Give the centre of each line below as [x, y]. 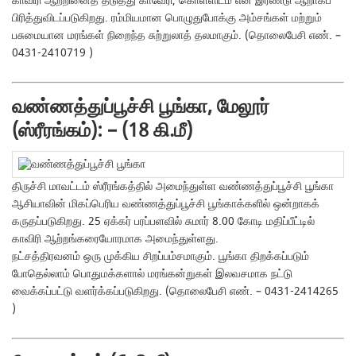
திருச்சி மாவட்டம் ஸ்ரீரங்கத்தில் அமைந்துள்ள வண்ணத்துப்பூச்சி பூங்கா [173, 186]
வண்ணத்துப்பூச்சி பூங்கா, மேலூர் [141, 107]
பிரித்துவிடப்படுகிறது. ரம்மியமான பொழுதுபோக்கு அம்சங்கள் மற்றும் [167, 18]
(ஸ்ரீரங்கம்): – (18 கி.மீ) [103, 131]
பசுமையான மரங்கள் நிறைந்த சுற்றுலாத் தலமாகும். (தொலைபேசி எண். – [177, 35]
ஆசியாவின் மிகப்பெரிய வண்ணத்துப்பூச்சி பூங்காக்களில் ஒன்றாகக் [166, 204]
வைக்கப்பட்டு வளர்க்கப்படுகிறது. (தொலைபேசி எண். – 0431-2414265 [176, 291]
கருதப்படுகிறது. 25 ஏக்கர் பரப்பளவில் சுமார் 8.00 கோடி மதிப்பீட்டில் [164, 221]
